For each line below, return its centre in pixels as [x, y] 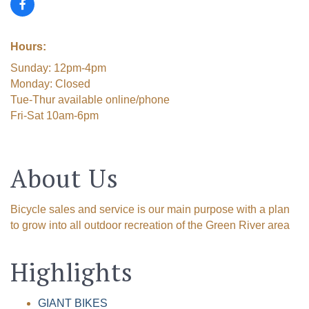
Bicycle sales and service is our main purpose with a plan [150, 209]
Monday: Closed [50, 83]
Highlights [72, 272]
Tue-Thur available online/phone [90, 99]
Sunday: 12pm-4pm [58, 68]
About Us [64, 178]
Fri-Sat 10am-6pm [54, 115]
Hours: [28, 46]
